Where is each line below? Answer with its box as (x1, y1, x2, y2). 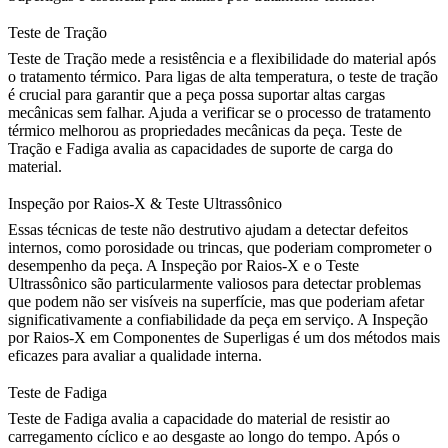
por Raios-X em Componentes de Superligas (8, 329, 289, 347)
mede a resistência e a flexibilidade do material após (107, 50, 436, 68)
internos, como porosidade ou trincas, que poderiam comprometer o (8, 239, 432, 257)
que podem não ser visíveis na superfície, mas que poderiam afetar (8, 293, 424, 311)
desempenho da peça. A (8, 257, 161, 275)
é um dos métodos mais (289, 329, 440, 347)
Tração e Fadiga (8, 140, 109, 158)
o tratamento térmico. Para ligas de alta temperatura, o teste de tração (8, 68, 438, 86)
